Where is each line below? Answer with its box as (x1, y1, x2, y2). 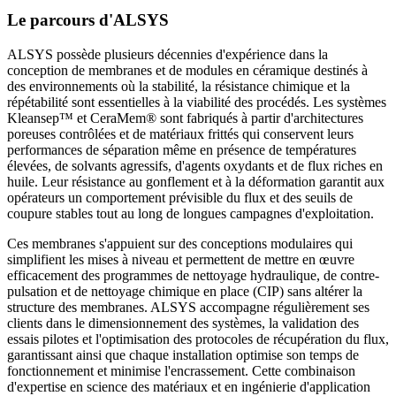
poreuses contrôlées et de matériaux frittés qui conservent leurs (7, 126, 354, 142)
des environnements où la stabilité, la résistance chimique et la (7, 79, 350, 95)
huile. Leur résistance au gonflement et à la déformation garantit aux (7, 174, 385, 190)
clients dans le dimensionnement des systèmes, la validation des (7, 316, 359, 331)
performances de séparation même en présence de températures (7, 142, 356, 158)
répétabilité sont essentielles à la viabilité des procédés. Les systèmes (7, 95, 386, 110)
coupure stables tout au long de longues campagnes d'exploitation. (7, 206, 374, 222)
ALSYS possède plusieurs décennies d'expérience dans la (7, 47, 328, 63)
